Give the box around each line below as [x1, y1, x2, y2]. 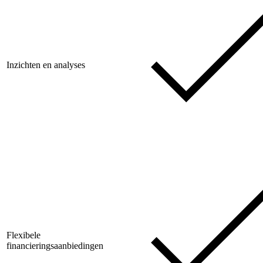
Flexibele [6, 230, 41, 241]
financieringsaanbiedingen [6, 241, 103, 251]
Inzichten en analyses [6, 60, 85, 70]
